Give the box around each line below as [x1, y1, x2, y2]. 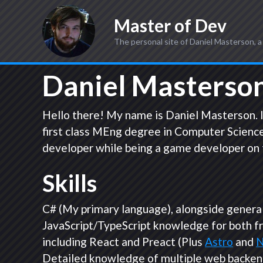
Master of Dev [114, 15, 227, 36]
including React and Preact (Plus [42, 235, 205, 248]
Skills [42, 169, 97, 197]
